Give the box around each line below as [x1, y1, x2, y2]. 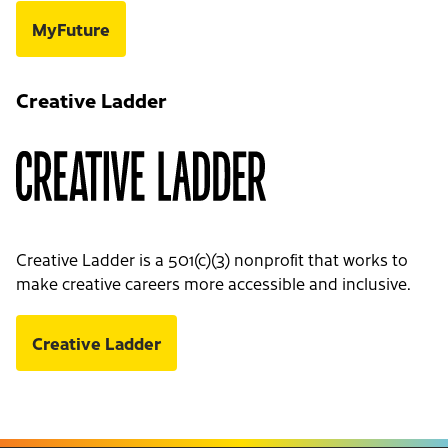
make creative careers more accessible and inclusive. [16, 272, 411, 295]
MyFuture [32, 17, 110, 42]
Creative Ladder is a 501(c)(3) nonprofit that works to [16, 248, 408, 271]
